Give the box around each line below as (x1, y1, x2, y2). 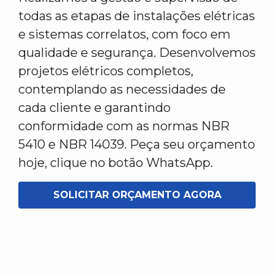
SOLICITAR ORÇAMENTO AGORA (53, 189, 221, 201)
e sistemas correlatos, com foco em (18, 27, 231, 42)
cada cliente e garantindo (18, 100, 171, 116)
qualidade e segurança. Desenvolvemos (18, 45, 256, 61)
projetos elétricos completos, (18, 64, 193, 79)
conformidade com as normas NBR (18, 119, 229, 134)
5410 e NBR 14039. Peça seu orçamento (18, 137, 255, 152)
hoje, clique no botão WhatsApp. (18, 155, 213, 171)
